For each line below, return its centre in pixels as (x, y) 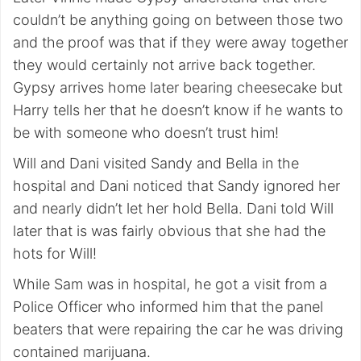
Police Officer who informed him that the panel (168, 307)
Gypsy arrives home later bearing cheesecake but (178, 87)
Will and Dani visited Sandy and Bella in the (156, 163)
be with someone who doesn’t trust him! (146, 133)
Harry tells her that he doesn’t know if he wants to (178, 110)
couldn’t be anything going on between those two (178, 20)
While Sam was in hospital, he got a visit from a (170, 284)
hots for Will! (55, 253)
